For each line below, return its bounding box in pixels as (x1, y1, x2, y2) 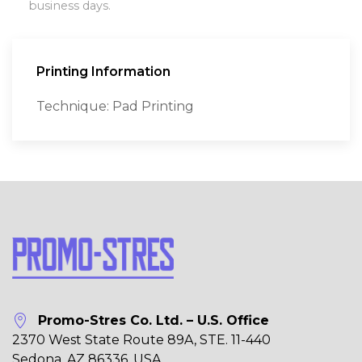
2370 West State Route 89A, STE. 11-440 (12, 331, 271, 347)
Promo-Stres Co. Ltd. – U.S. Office (38, 312, 269, 328)
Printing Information (36, 64, 170, 80)
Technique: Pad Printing (36, 99, 194, 115)
